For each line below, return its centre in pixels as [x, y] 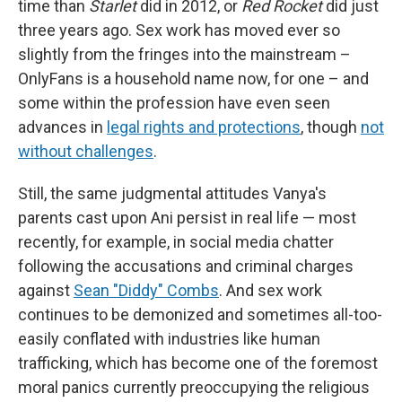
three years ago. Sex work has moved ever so [179, 30]
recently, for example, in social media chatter [176, 242]
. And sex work [271, 290]
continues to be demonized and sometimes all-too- [200, 315]
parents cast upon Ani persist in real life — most [187, 218]
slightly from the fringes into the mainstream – [184, 54]
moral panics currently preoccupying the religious [194, 387]
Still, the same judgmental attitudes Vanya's [172, 193]
